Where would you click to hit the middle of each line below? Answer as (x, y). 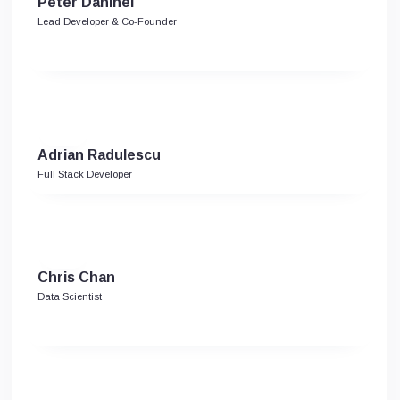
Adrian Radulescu (99, 154)
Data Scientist (70, 296)
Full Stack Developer (85, 174)
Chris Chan (76, 277)
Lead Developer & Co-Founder (107, 21)
